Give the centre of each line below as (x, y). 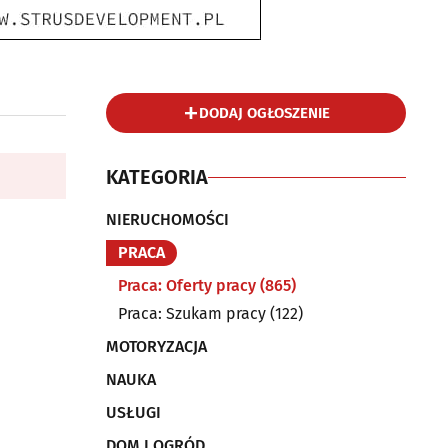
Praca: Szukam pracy (192, 313)
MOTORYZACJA (156, 346)
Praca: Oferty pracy (187, 285)
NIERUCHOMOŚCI (167, 219)
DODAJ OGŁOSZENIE (264, 113)
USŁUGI (133, 412)
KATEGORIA (157, 177)
